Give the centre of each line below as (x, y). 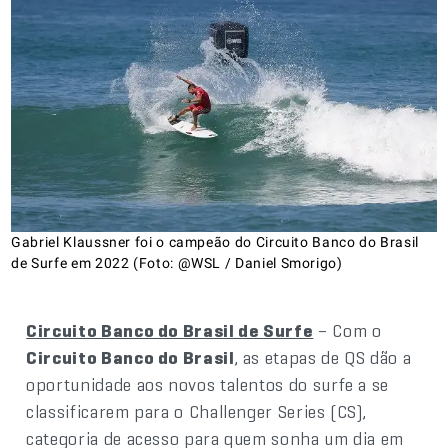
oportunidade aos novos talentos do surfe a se (208, 384)
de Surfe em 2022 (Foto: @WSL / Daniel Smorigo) (177, 262)
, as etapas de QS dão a (323, 357)
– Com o (347, 330)
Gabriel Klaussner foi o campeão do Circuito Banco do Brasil (215, 241)
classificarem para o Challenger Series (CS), (196, 411)
